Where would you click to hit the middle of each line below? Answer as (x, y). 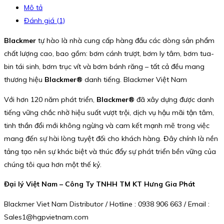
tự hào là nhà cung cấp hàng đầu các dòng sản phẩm (125, 40)
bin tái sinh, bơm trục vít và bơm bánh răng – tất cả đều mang (104, 66)
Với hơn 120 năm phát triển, (50, 99)
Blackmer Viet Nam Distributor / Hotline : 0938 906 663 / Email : (107, 204)
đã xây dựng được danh (174, 99)
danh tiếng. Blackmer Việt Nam (135, 79)
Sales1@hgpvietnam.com (46, 217)
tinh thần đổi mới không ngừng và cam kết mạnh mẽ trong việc (107, 125)
